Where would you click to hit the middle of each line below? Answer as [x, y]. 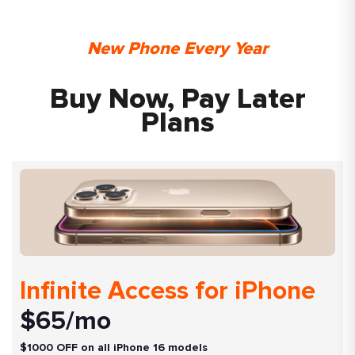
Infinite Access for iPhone [168, 291]
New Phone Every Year [177, 49]
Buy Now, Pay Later [177, 99]
